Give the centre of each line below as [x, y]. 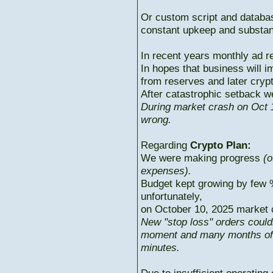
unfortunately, [172, 196]
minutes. [160, 247]
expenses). [166, 171]
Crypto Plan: [221, 145]
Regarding [165, 145]
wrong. [156, 119]
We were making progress [202, 158]
